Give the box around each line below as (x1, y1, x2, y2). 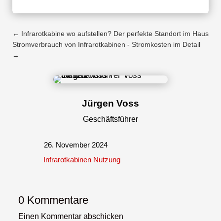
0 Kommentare (18, 193, 89, 206)
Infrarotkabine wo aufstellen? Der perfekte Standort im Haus (21, 29, 209, 37)
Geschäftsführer (83, 114, 138, 123)
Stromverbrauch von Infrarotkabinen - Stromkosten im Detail (12, 40, 200, 48)
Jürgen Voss (82, 98, 139, 109)
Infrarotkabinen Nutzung (43, 155, 120, 164)
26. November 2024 (44, 140, 108, 149)
